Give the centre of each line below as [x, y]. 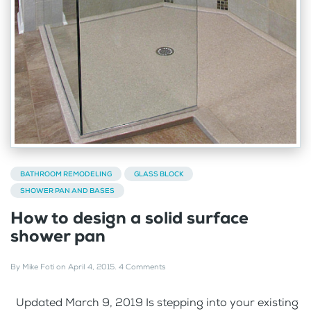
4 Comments [142, 267]
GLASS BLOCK [159, 174]
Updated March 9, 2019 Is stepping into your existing [154, 302]
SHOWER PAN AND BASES [67, 190]
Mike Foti [38, 267]
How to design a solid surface [129, 218]
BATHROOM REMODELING [66, 174]
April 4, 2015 [91, 267]
